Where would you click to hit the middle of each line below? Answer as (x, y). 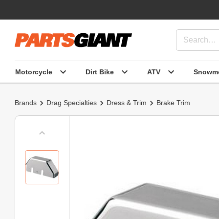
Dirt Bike (100, 72)
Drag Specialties (72, 103)
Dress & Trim (127, 103)
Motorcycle (34, 72)
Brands (26, 103)
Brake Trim (173, 103)
